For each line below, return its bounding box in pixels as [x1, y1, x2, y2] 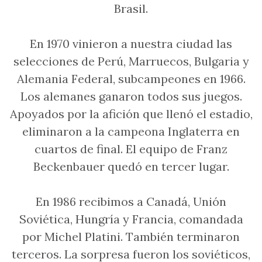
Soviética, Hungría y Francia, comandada [19, 212, 243, 226]
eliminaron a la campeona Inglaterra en [22, 124, 240, 139]
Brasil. [114, 1, 148, 16]
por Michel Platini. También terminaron [22, 229, 240, 244]
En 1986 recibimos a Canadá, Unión [36, 194, 226, 209]
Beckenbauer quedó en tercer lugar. [33, 159, 229, 174]
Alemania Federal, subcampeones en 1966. [16, 71, 246, 86]
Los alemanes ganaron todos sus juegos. [20, 89, 242, 104]
